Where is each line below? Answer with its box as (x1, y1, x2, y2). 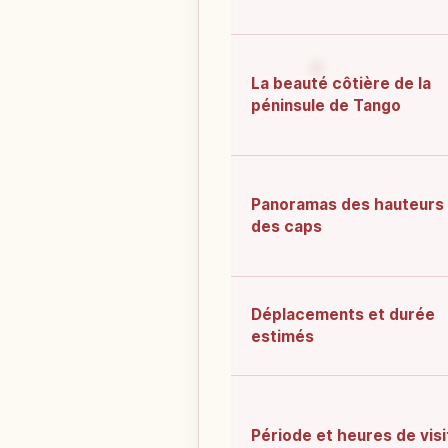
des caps (251, 217, 322, 237)
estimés (251, 327, 314, 347)
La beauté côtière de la (251, 74, 431, 94)
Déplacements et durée (251, 305, 435, 325)
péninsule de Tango (251, 96, 401, 116)
